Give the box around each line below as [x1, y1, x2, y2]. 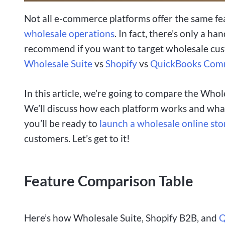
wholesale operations [24, 27, 115, 39]
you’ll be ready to [24, 117, 97, 129]
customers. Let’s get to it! [24, 132, 130, 144]
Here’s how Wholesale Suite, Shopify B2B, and [24, 212, 219, 224]
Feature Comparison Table [24, 172, 193, 189]
